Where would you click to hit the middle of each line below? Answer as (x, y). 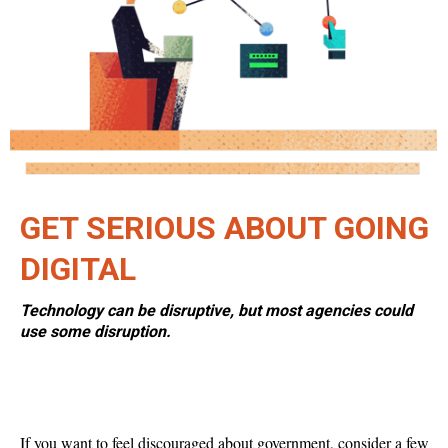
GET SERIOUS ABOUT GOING (224, 228)
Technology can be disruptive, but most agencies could (216, 310)
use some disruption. (95, 331)
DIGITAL (78, 269)
